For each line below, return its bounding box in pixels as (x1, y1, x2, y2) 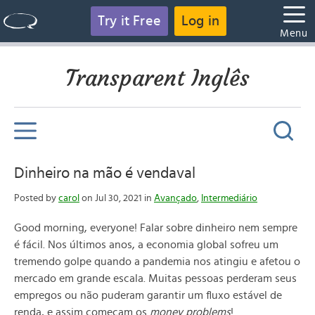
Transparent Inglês (65, 64, 250, 92)
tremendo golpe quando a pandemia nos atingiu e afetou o (14, 256, 300, 267)
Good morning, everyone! (14, 222, 140, 233)
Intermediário (201, 193, 257, 203)
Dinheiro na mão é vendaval (14, 165, 195, 181)
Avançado (154, 193, 197, 203)
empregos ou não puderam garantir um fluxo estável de (14, 290, 282, 301)
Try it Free (97, 14, 161, 28)
